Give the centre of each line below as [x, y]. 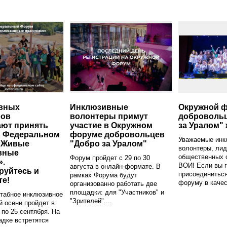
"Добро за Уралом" [108, 143]
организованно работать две [113, 183]
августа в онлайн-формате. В [115, 166]
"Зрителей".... [91, 201]
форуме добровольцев [117, 134]
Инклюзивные [99, 107]
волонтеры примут [109, 116]
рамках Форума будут [104, 175]
